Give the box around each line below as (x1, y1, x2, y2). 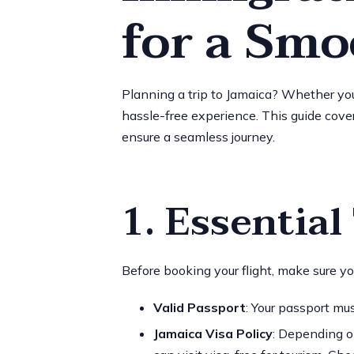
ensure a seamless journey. (121, 128, 275, 145)
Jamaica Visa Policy (153, 325, 273, 341)
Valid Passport (153, 299, 246, 315)
